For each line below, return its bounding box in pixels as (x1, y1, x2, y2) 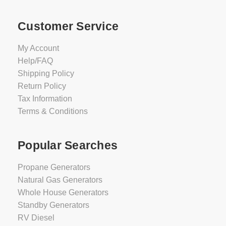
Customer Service (18, 19, 119, 33)
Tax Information (18, 94, 72, 103)
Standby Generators (18, 200, 89, 209)
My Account (18, 43, 59, 52)
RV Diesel (18, 213, 54, 222)
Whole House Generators (18, 188, 108, 197)
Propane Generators (18, 162, 90, 172)
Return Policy (18, 81, 66, 90)
